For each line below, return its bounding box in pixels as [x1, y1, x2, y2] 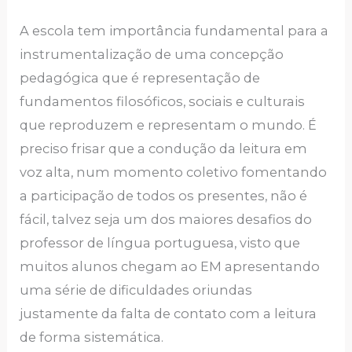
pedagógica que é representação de [20, 69, 261, 86]
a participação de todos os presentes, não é [20, 187, 308, 203]
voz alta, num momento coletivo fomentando [20, 163, 328, 180]
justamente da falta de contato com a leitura [20, 305, 317, 321]
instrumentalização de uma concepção [20, 46, 284, 62]
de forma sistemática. [20, 328, 164, 345]
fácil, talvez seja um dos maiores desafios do [20, 211, 313, 227]
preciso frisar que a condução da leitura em [20, 140, 308, 156]
